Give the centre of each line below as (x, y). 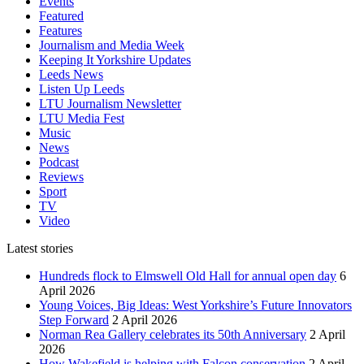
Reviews (61, 177)
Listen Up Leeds (82, 89)
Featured (61, 16)
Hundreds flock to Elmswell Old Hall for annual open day (188, 276)
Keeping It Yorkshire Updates (115, 60)
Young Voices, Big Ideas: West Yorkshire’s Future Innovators (195, 305)
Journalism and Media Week (112, 45)
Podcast (59, 162)
